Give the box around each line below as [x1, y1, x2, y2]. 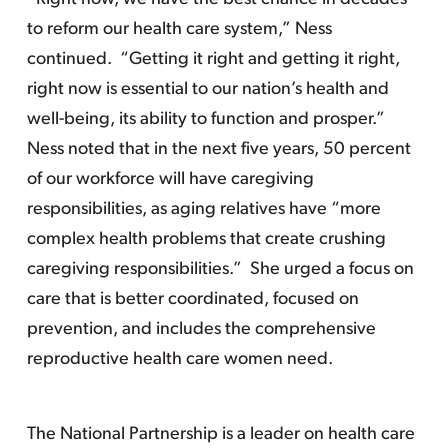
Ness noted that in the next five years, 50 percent [26, 140, 411, 159]
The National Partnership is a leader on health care [26, 425, 415, 444]
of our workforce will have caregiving [26, 170, 314, 189]
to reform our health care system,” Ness [26, 20, 332, 39]
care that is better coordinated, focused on [26, 290, 359, 309]
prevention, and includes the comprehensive [26, 320, 376, 339]
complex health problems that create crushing [26, 230, 386, 249]
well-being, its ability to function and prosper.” [26, 110, 385, 129]
